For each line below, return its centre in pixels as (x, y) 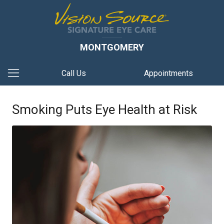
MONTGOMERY (112, 47)
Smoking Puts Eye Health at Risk (104, 109)
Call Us (73, 73)
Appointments (169, 73)
